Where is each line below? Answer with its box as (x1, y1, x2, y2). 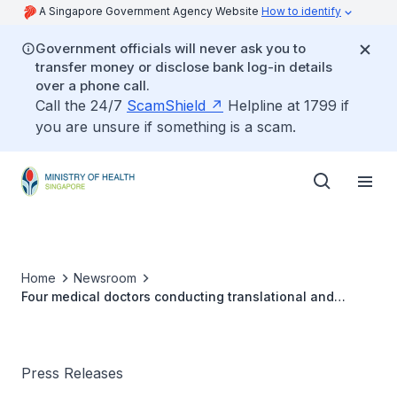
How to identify (261, 4, 341, 18)
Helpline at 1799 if (223, 97, 349, 114)
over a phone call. (35, 77, 150, 94)
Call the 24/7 (35, 97, 127, 114)
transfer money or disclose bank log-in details (35, 58, 332, 75)
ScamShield (127, 97, 206, 114)
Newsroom (74, 270, 136, 285)
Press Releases (21, 364, 123, 382)
